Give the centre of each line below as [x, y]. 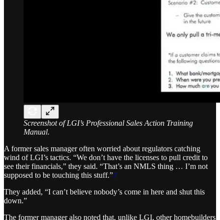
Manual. [37, 132]
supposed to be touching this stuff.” [58, 175]
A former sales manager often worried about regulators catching [102, 149]
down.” [15, 201]
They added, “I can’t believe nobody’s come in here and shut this [104, 192]
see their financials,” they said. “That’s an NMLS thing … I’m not [106, 166]
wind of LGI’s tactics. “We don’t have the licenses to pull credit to [106, 158]
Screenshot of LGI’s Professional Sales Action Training [108, 123]
